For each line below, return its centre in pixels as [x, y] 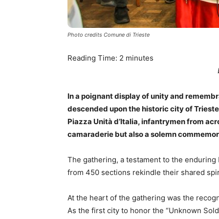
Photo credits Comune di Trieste [109, 35]
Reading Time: [93, 58]
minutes [140, 58]
